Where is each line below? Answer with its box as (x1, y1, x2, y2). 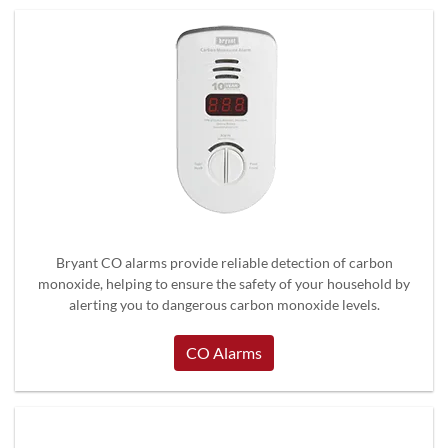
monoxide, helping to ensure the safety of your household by (38, 274, 410, 292)
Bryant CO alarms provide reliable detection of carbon (55, 253, 393, 271)
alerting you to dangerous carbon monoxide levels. (68, 295, 380, 313)
